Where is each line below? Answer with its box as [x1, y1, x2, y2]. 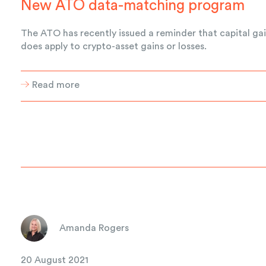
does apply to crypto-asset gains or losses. [21, 41, 207, 51]
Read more [32, 80, 80, 90]
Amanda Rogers [59, 223, 129, 233]
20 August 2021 [21, 255, 89, 265]
